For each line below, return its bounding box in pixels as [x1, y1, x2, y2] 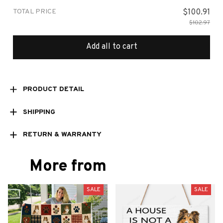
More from [30, 156, 107, 177]
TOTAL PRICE [13, 7, 56, 16]
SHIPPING [22, 108, 55, 116]
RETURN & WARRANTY [22, 130, 102, 139]
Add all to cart [86, 42, 137, 52]
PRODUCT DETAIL [22, 85, 84, 94]
